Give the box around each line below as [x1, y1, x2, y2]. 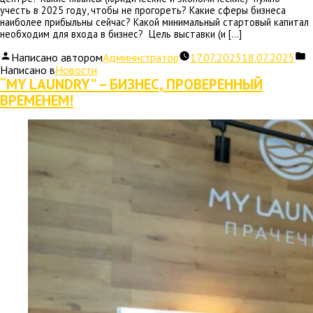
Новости [55, 62, 97, 77]
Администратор [103, 50, 179, 64]
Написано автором [11, 50, 103, 64]
